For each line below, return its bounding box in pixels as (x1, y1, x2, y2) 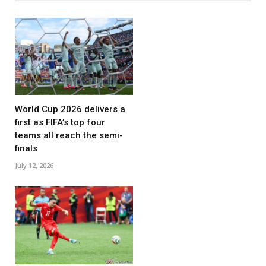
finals (15, 143, 37, 154)
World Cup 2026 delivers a (15, 104, 125, 115)
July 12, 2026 (15, 161, 53, 170)
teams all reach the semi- (15, 130, 123, 141)
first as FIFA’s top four (15, 117, 105, 128)
